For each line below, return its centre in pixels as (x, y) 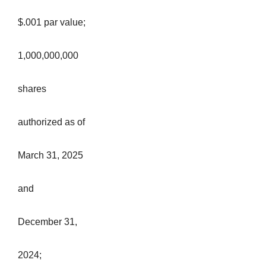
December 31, (47, 222)
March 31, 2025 (50, 156)
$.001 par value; (52, 23)
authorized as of (51, 122)
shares (32, 89)
